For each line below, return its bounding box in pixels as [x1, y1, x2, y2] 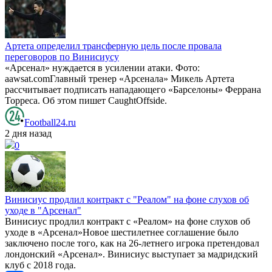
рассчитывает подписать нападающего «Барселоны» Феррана [5, 84, 261, 95]
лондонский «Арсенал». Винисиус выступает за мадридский [5, 248, 258, 259]
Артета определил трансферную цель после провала [5, 40, 222, 51]
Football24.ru [24, 117, 76, 127]
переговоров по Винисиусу [5, 51, 119, 62]
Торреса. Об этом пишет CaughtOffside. [5, 95, 167, 106]
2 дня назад [5, 127, 52, 138]
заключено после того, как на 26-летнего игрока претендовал [5, 237, 259, 248]
